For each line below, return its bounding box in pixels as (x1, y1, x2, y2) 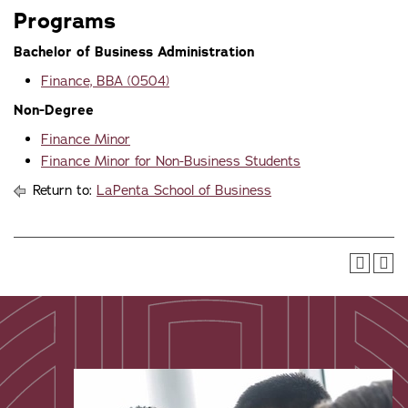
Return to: (28, 181, 97, 199)
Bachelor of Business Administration (14, 43, 254, 61)
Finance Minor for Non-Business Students (41, 152, 301, 170)
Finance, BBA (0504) (41, 72, 169, 90)
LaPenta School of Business (97, 181, 271, 199)
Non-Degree (14, 101, 94, 119)
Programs (14, 6, 116, 36)
